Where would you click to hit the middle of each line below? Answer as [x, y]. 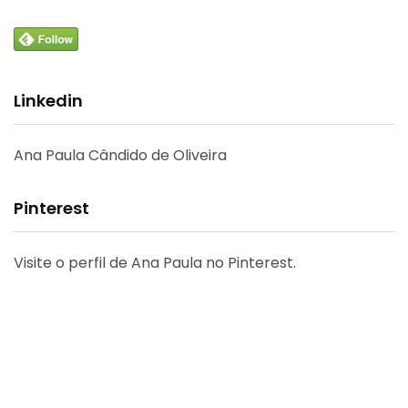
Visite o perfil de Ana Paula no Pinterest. [155, 262]
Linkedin [48, 100]
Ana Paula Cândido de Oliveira [120, 155]
